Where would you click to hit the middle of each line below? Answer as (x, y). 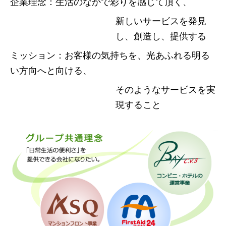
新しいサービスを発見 (161, 20)
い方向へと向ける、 (51, 70)
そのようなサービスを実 (165, 89)
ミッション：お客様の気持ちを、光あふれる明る (110, 55)
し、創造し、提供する (161, 36)
